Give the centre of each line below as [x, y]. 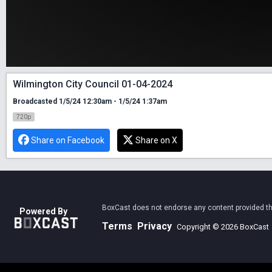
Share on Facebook [68, 140]
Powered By [43, 212]
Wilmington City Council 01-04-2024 [93, 84]
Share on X [156, 140]
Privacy [155, 226]
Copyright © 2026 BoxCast [223, 226]
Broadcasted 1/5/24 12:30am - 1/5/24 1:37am [90, 101]
